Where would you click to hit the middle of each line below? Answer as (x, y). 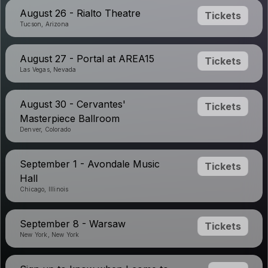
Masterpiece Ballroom (70, 118)
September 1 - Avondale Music (90, 164)
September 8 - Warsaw (73, 224)
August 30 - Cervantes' (73, 104)
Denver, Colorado (45, 129)
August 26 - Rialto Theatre (80, 13)
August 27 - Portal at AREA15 (87, 59)
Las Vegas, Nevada (48, 69)
